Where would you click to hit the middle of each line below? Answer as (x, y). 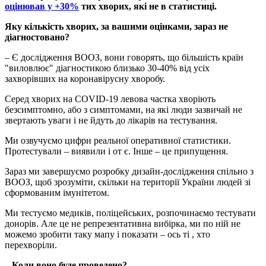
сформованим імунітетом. (57, 192)
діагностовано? (37, 37)
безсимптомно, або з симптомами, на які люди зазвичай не (123, 109)
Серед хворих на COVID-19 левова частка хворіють (110, 99)
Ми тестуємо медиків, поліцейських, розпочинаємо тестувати (130, 213)
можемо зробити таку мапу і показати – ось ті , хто (107, 234)
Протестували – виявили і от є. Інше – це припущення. (116, 151)
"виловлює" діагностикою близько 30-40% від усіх (107, 68)
